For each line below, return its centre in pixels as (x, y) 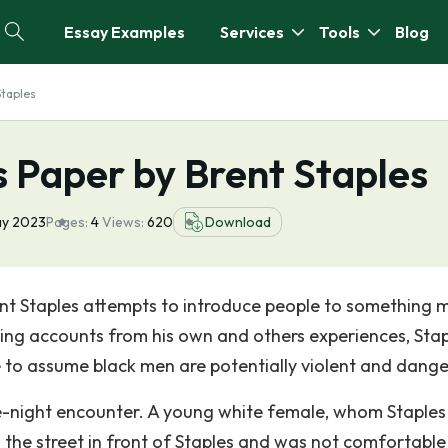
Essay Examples (124, 32)
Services (252, 32)
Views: (124, 222)
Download (238, 222)
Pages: (67, 222)
